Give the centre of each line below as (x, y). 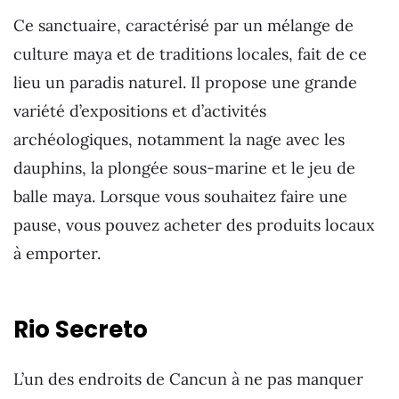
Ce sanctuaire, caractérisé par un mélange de (183, 26)
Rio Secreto (81, 329)
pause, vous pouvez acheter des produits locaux (194, 225)
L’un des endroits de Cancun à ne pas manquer (188, 379)
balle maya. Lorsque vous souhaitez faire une (180, 197)
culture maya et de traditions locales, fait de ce (190, 54)
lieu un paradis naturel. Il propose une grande (185, 83)
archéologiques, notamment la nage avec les (179, 140)
